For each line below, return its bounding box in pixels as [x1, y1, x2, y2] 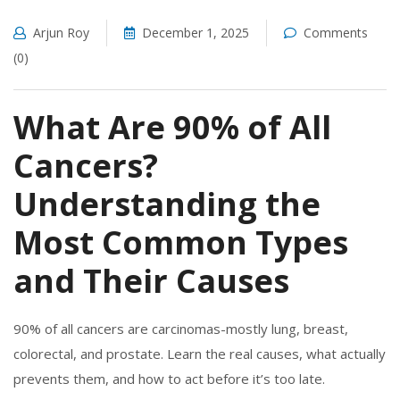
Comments [304, 23, 368, 41]
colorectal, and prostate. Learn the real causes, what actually [13, 344, 386, 362]
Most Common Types [13, 220, 348, 264]
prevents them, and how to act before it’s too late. [13, 369, 325, 387]
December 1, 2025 [142, 23, 249, 41]
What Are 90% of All [13, 104, 331, 149]
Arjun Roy [33, 23, 89, 41]
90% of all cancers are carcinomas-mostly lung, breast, [13, 319, 348, 337]
